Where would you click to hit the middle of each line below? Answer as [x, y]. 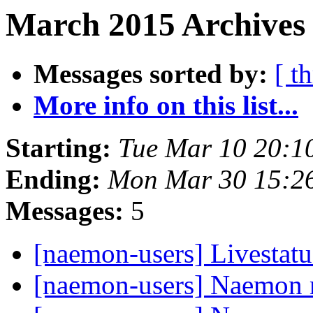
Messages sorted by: [151, 74]
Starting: [58, 148]
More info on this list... [166, 105]
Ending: [53, 180]
